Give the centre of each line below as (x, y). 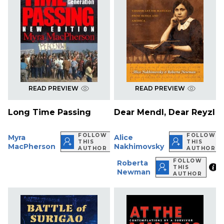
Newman (134, 172)
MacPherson (32, 146)
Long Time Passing (49, 112)
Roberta (133, 163)
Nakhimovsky (139, 146)
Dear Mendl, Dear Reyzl (165, 112)
